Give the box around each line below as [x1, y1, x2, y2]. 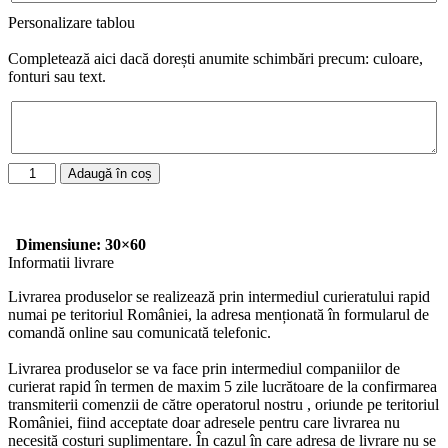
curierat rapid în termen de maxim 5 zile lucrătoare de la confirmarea [8, 378, 437, 396]
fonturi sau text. [8, 68, 106, 85]
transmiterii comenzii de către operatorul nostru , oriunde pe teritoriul [8, 396, 439, 414]
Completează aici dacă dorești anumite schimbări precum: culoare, [8, 50, 423, 67]
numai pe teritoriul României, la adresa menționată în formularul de [8, 306, 429, 324]
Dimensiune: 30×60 [16, 236, 146, 254]
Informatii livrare [8, 254, 114, 272]
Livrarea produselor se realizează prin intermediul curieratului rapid [8, 288, 430, 306]
